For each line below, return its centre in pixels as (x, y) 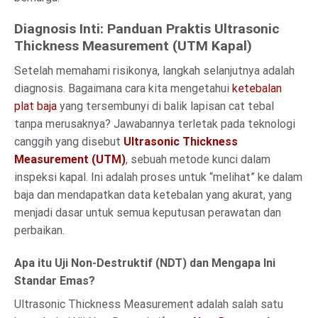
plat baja (35, 106)
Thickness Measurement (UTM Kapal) (133, 46)
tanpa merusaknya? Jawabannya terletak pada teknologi (155, 124)
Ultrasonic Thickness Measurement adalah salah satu (149, 304)
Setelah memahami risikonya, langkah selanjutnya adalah (154, 70)
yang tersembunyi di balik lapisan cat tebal (165, 106)
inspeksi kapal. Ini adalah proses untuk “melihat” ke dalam (158, 177)
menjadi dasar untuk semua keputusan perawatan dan (148, 212)
